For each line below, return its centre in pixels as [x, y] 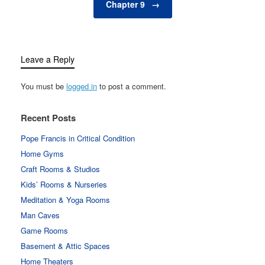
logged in [82, 86]
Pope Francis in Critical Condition [78, 138]
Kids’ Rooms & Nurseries [64, 184]
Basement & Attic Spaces [65, 245]
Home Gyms [42, 153]
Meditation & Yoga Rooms [65, 199]
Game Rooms [44, 230]
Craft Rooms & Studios [60, 169]
